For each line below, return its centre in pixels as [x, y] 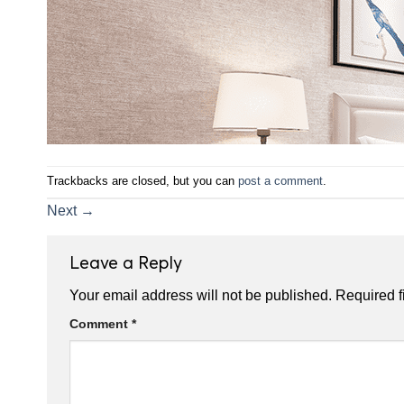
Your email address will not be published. [201, 296]
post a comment [280, 180]
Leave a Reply [128, 262]
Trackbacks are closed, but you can [142, 180]
